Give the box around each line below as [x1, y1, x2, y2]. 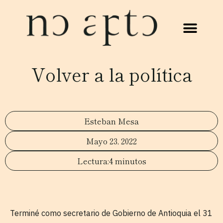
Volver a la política [31, 61, 192, 87]
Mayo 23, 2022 [86, 135, 137, 147]
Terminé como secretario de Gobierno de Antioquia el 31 [10, 208, 213, 218]
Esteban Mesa [84, 115, 139, 127]
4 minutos [109, 155, 146, 167]
